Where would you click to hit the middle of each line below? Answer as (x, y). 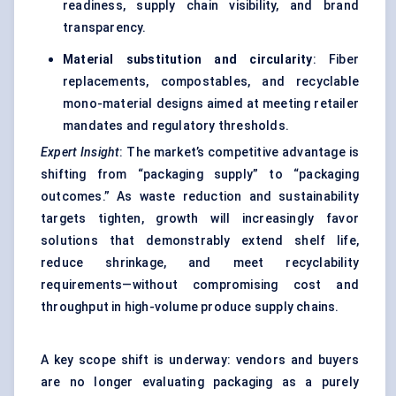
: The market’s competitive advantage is (239, 152)
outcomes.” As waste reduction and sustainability (200, 197)
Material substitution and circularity (188, 60)
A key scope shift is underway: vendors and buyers (200, 360)
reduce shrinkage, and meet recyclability (200, 263)
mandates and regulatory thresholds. (176, 126)
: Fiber (335, 60)
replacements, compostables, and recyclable (211, 82)
